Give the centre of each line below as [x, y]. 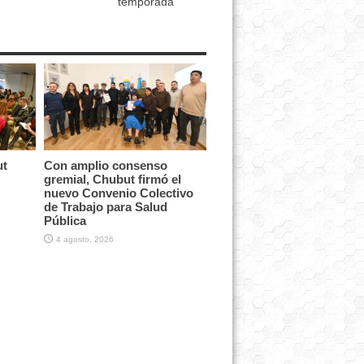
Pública [65, 220]
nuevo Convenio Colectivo [118, 193]
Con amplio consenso [105, 165]
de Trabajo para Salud [105, 206]
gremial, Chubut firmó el [112, 179]
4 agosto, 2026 [84, 239]
